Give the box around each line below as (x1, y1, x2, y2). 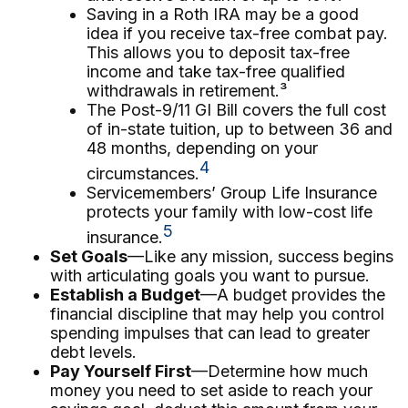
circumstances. (87, 164, 199, 183)
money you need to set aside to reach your (50, 381, 372, 400)
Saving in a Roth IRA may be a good (87, 5, 359, 24)
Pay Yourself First (50, 362, 191, 381)
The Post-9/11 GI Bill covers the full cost (87, 100, 386, 119)
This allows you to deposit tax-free (87, 43, 350, 62)
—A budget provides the (200, 285, 385, 304)
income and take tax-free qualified (87, 62, 345, 81)
